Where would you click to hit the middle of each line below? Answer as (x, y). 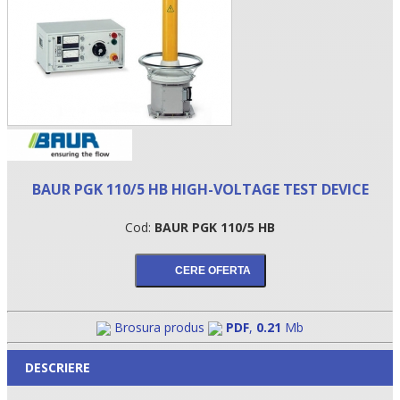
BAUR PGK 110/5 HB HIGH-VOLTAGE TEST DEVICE (200, 189)
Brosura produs (159, 327)
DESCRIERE (58, 367)
